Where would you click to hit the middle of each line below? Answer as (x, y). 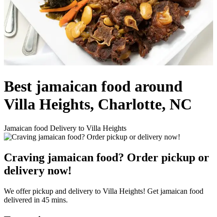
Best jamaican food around (93, 86)
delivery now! (38, 170)
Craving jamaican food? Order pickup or (107, 157)
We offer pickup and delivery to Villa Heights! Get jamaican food (104, 191)
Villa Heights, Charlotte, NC (98, 104)
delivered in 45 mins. (36, 200)
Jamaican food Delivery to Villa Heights (65, 128)
